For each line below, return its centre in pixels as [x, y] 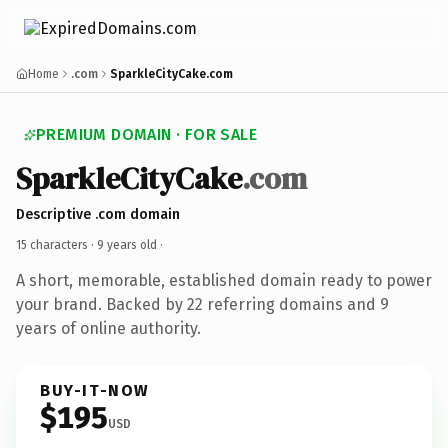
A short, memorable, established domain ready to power [224, 280]
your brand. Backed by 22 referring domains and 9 [202, 304]
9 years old [127, 244]
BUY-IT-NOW [95, 390]
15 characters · [56, 244]
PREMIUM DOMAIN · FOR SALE [146, 134]
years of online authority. [108, 328]
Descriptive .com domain [98, 214]
